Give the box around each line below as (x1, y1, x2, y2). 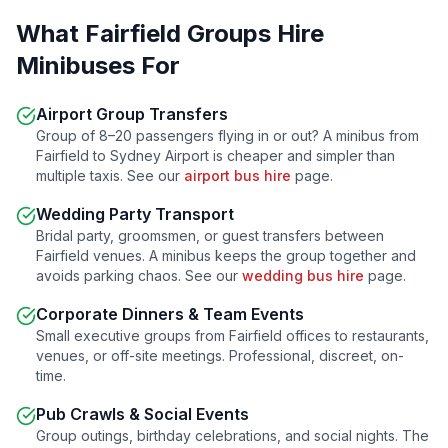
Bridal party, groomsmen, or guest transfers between (36, 227, 384, 244)
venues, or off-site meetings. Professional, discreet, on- (36, 347, 404, 364)
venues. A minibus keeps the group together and (89, 247, 416, 264)
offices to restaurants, (282, 327, 429, 344)
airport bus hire (184, 167, 291, 184)
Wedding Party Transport (36, 204, 234, 224)
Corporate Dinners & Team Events (36, 304, 304, 324)
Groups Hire (181, 19, 324, 48)
